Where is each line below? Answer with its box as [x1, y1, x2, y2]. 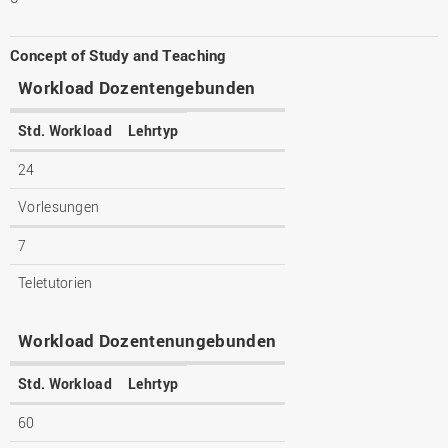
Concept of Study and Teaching [10, 44, 226, 65]
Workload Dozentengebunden [18, 75, 256, 99]
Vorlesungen [18, 196, 100, 216]
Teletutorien [18, 272, 93, 292]
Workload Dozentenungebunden [18, 328, 277, 352]
